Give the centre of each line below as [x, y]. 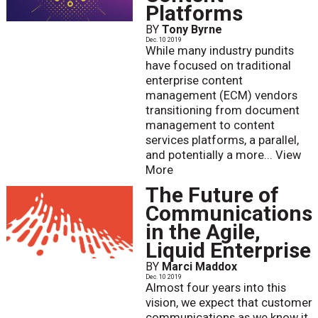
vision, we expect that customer [229, 302]
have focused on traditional [218, 65]
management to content [210, 125]
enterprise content [194, 80]
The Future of [212, 194]
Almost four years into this [215, 287]
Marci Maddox [199, 266]
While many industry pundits [219, 50]
